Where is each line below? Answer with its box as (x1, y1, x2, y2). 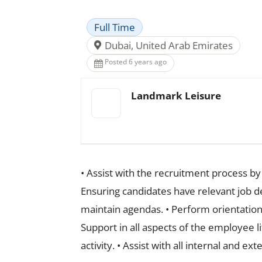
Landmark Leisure (131, 89, 221, 102)
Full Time (94, 20, 135, 34)
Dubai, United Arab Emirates (105, 39, 233, 52)
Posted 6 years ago (105, 57, 167, 67)
